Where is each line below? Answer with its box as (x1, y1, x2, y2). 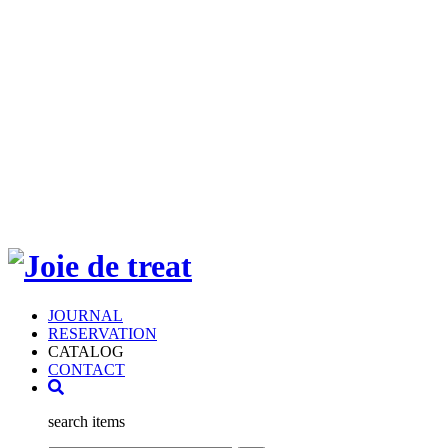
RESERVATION (48, 324, 157, 342)
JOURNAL (48, 306, 123, 324)
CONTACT (48, 360, 125, 378)
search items (48, 412, 125, 430)
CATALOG (48, 342, 124, 360)
